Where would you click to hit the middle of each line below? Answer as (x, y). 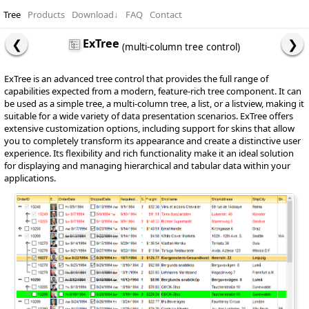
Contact (166, 14)
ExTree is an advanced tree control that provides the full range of (136, 79)
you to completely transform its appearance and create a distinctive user (152, 141)
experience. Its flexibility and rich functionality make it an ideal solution (149, 153)
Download (93, 14)
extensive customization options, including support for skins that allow (149, 128)
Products (46, 14)
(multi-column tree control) (181, 47)
